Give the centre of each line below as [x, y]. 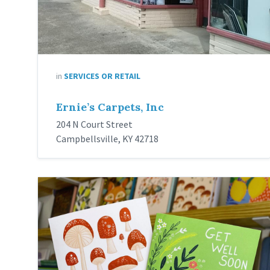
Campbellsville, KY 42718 [107, 139]
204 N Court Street [94, 124]
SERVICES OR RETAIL [102, 76]
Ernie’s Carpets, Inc [110, 107]
